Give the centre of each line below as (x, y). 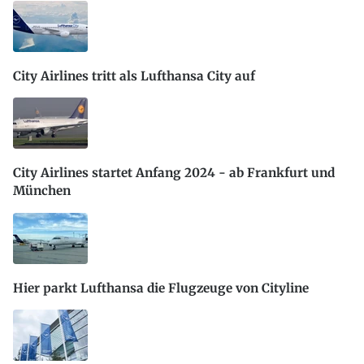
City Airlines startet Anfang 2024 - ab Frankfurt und (174, 173)
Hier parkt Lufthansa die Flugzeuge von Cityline (161, 288)
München (42, 191)
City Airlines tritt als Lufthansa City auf (134, 76)
